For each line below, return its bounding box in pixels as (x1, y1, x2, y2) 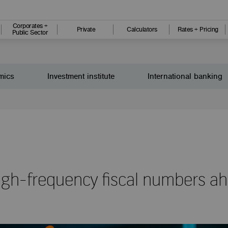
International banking (148, 72, 223, 81)
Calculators (127, 25, 157, 33)
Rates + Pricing (178, 25, 218, 33)
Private (76, 25, 96, 33)
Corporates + (12, 22, 48, 30)
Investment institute (47, 72, 115, 81)
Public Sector (12, 28, 48, 36)
